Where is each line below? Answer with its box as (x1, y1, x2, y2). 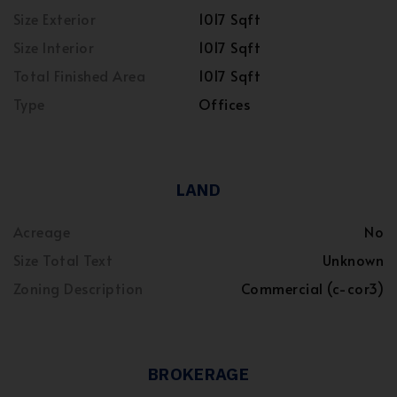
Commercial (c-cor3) (240, 278, 384, 299)
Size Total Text (13, 250, 113, 270)
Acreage (13, 222, 71, 242)
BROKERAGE (147, 363, 250, 385)
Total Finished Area (13, 66, 146, 86)
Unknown (322, 250, 384, 270)
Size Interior (13, 37, 95, 58)
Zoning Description (13, 278, 144, 299)
